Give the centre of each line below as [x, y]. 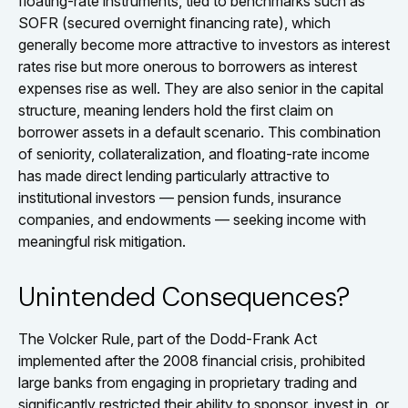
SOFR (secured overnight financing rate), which [174, 23]
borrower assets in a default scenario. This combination [199, 132]
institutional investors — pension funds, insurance [180, 198]
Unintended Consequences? [184, 297]
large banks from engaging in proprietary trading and [188, 382]
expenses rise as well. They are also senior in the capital [201, 88]
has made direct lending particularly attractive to [174, 176]
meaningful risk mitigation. [102, 241]
